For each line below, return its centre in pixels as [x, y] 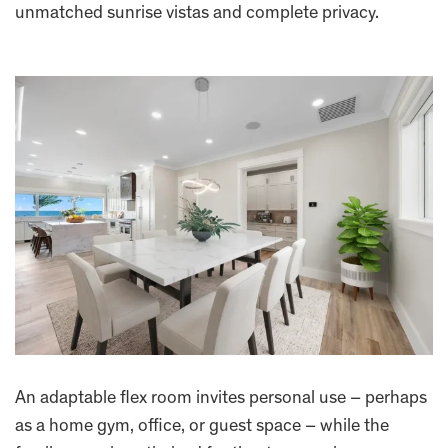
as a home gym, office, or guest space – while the [202, 427]
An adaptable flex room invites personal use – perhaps [221, 399]
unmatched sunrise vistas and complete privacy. [197, 14]
